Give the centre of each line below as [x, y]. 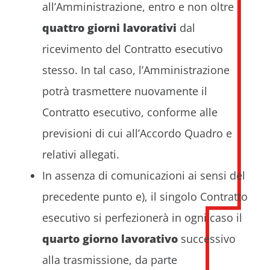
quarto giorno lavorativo [110, 238]
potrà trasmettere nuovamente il [125, 91]
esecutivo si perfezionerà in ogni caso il [142, 217]
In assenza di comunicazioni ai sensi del [144, 175]
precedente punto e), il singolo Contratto [145, 196]
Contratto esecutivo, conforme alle [130, 112]
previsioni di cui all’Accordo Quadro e [137, 133]
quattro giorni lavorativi [109, 27]
